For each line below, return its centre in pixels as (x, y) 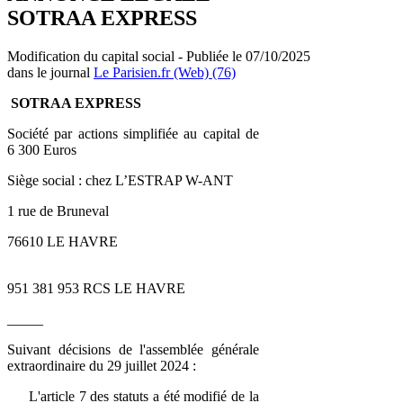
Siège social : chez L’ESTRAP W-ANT (120, 180)
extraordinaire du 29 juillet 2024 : (102, 365)
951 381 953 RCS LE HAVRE (96, 288)
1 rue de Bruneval (58, 210)
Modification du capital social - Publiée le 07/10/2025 (159, 56)
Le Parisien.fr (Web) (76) (165, 72)
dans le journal (50, 72)
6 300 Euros (42, 149)
